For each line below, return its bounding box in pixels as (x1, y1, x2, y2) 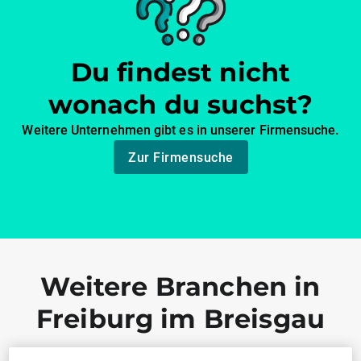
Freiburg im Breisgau (35, 303, 326, 335)
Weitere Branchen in (40, 271, 321, 303)
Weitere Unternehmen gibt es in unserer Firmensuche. (22, 122, 339, 139)
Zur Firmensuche (128, 149, 234, 165)
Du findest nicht (70, 56, 291, 89)
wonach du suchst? (48, 89, 313, 121)
